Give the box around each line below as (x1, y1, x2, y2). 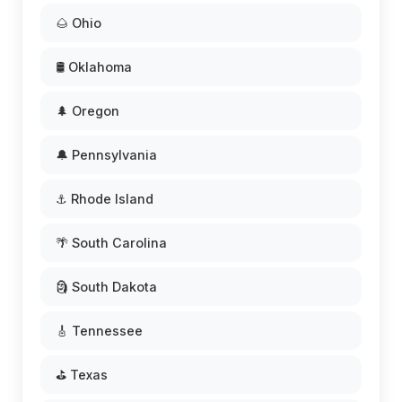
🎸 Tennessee (56, 323, 143, 339)
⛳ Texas (56, 367, 108, 383)
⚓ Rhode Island (56, 191, 153, 207)
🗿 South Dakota (56, 279, 157, 295)
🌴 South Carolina (56, 235, 167, 251)
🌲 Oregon (56, 103, 119, 119)
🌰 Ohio (56, 15, 101, 31)
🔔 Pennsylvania (56, 147, 157, 163)
